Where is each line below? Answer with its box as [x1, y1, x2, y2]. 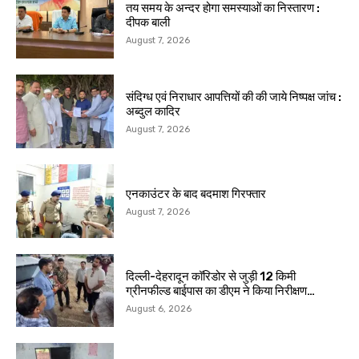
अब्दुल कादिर [126, 104, 181, 119]
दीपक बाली [126, 14, 171, 30]
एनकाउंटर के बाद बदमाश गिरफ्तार [126, 187, 267, 202]
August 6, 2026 [126, 304, 192, 315]
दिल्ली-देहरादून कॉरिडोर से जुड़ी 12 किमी [126, 269, 296, 284]
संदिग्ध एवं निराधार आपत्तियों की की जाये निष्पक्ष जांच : [126, 90, 342, 105]
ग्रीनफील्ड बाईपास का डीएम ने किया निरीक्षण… [126, 284, 316, 299]
